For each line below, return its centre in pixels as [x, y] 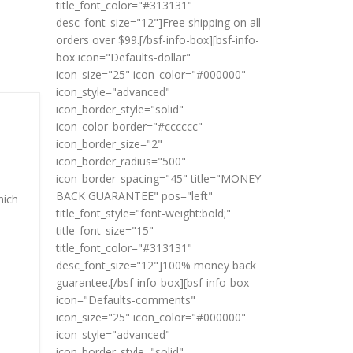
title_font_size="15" [105, 231]
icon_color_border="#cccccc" [129, 127]
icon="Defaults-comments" [126, 300]
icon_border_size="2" [109, 144]
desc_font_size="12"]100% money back [156, 266]
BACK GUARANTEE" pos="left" [134, 196]
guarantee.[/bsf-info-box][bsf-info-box [152, 283]
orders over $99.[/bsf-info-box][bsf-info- [158, 40]
